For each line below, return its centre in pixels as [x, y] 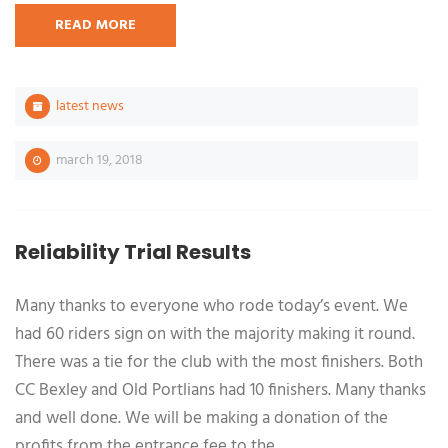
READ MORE [95, 25]
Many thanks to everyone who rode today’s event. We [211, 306]
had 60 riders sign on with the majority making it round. [215, 334]
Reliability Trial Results [133, 252]
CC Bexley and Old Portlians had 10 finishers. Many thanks [220, 390]
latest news [90, 106]
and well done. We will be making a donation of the [201, 418]
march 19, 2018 [98, 160]
